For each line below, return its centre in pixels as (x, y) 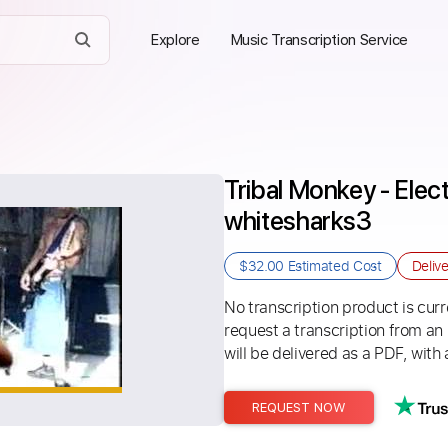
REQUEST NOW (299, 407)
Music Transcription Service (319, 40)
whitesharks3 (298, 220)
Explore (175, 40)
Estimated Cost (332, 265)
